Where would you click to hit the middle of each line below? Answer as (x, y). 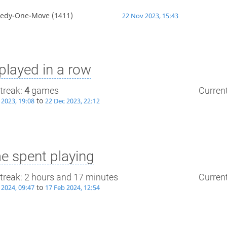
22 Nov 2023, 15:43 (150, 16)
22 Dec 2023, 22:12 (72, 101)
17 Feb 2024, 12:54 (72, 188)
